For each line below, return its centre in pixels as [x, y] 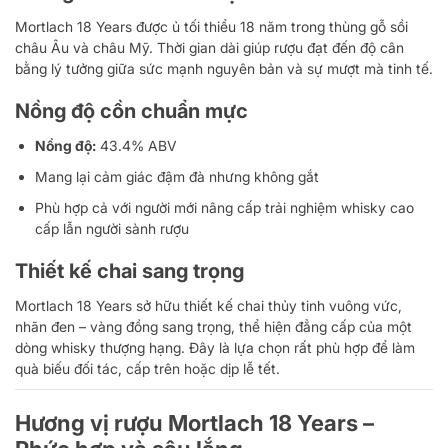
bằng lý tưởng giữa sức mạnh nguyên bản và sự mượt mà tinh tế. [224, 68]
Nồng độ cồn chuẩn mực [131, 110]
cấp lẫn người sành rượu [112, 228]
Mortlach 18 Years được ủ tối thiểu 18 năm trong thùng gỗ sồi [211, 26]
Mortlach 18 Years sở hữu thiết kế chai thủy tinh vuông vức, [208, 305]
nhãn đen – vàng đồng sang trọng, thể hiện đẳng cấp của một [213, 326]
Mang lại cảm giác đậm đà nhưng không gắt [177, 176]
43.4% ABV [136, 145]
